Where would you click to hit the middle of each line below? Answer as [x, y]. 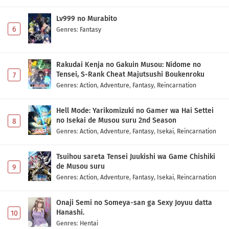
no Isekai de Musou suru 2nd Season [116, 120]
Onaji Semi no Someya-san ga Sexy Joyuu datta [134, 202]
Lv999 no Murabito [87, 18]
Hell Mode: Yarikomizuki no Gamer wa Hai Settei [135, 110]
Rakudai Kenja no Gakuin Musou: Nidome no [129, 64]
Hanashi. [70, 212]
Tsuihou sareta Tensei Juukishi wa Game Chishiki [136, 156]
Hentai [89, 223]
